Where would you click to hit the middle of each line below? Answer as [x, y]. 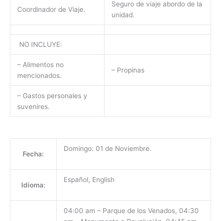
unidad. [123, 15]
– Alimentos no [40, 65]
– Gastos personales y [52, 96]
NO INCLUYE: [39, 45]
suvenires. [33, 107]
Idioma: [33, 185]
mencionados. [39, 76]
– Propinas [128, 70]
